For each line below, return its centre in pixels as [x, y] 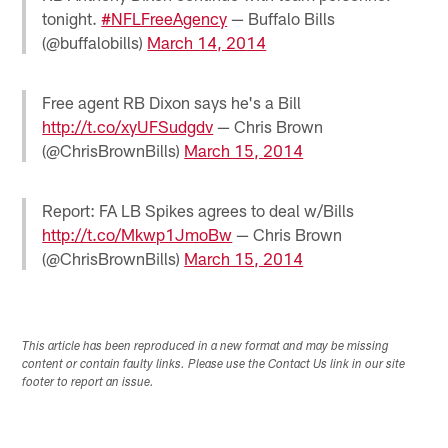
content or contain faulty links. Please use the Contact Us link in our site [214, 364]
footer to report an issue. [88, 382]
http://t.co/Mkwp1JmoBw [137, 233]
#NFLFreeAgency [164, 17]
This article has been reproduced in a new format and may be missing [206, 346]
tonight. [72, 17]
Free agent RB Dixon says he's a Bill [172, 101]
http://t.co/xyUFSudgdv [128, 125]
